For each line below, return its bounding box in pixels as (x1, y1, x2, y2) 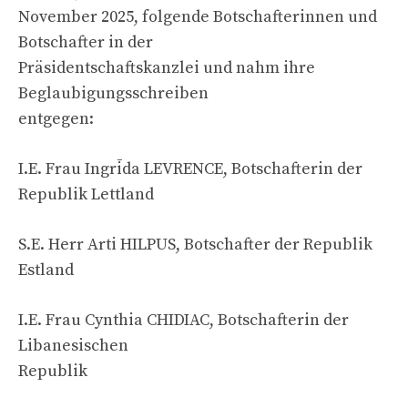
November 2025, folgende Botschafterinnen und (18, 5, 377, 27)
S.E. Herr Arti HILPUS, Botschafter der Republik (18, 233, 372, 255)
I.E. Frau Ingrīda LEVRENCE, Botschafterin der (18, 158, 362, 179)
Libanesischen (18, 334, 128, 356)
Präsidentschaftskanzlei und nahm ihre (18, 56, 315, 78)
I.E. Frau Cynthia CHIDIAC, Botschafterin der (18, 309, 349, 331)
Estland (18, 259, 74, 280)
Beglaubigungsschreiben (18, 82, 209, 104)
